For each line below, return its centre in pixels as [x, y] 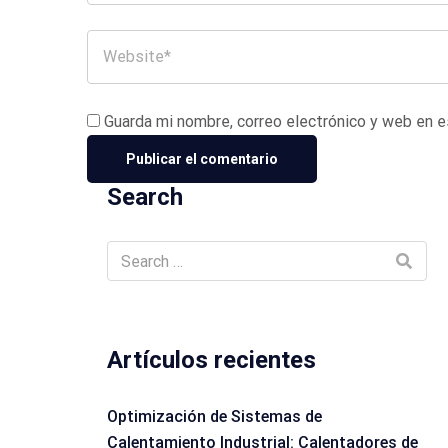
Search [145, 197]
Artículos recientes [211, 360]
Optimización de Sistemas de [214, 416]
